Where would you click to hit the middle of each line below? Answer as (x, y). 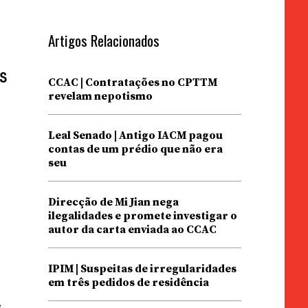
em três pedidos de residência (128, 283)
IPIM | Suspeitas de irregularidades (142, 269)
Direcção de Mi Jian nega (113, 202)
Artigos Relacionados (103, 40)
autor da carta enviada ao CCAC (132, 230)
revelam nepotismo (100, 96)
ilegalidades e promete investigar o (142, 216)
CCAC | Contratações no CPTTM (132, 82)
